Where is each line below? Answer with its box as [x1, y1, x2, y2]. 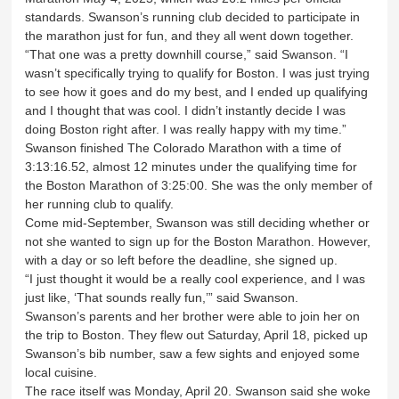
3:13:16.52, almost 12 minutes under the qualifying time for [25, 159, 358, 174]
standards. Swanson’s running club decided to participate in [25, 9, 361, 24]
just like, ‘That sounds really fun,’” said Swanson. [25, 289, 303, 305]
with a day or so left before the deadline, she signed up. [25, 252, 342, 267]
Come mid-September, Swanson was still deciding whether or [25, 215, 370, 230]
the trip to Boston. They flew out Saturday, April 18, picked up [25, 327, 369, 342]
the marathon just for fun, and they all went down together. [25, 28, 358, 43]
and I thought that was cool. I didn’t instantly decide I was [25, 102, 346, 118]
